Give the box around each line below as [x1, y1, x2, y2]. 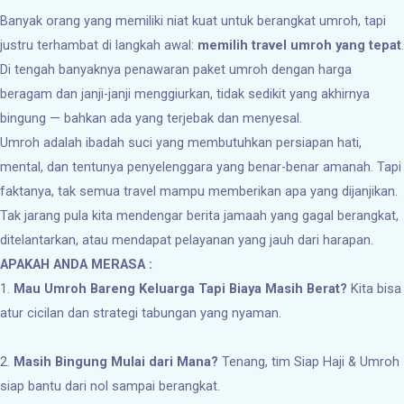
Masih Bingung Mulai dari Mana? [14, 353, 218, 370]
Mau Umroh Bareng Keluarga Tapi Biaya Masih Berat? [14, 280, 347, 297]
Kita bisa [347, 280, 401, 297]
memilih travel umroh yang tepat [197, 36, 401, 53]
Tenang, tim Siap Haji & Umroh [218, 353, 399, 370]
